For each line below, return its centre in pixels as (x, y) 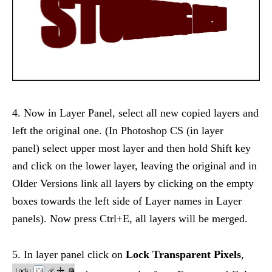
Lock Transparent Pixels (183, 254)
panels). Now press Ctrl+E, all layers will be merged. (130, 219)
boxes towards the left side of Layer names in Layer (127, 201)
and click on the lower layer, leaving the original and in (134, 166)
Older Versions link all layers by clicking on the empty (133, 183)
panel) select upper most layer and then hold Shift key (131, 148)
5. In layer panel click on (69, 254)
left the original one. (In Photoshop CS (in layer (118, 131)
